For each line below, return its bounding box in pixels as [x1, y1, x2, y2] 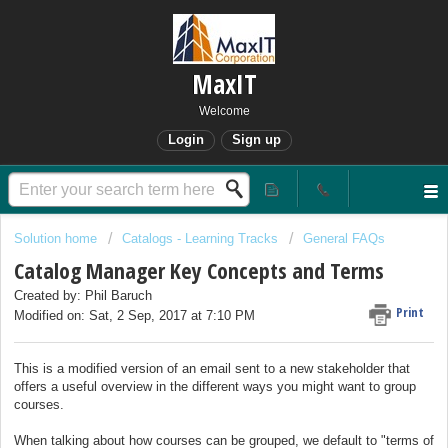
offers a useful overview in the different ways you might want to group [14, 378, 416, 394]
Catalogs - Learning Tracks [122, 231, 278, 246]
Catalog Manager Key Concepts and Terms [14, 255, 384, 286]
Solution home [14, 231, 101, 246]
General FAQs [303, 231, 385, 246]
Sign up [231, 132, 281, 147]
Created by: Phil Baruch [14, 288, 152, 304]
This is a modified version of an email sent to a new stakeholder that [14, 360, 410, 376]
